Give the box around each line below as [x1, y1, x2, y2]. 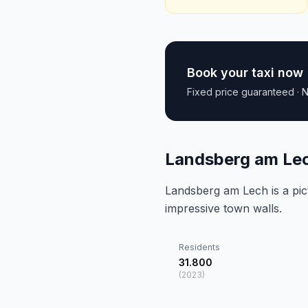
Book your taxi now [187, 65, 303, 80]
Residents [179, 242, 220, 252]
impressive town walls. [165, 201, 282, 215]
